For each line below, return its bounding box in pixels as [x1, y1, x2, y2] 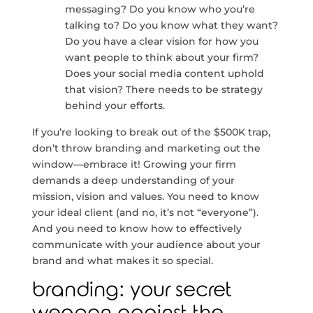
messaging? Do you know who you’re [65, 3, 256, 15]
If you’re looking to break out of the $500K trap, [31, 126, 270, 138]
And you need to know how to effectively [31, 222, 242, 235]
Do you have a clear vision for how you [65, 35, 259, 48]
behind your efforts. [65, 99, 166, 112]
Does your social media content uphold [65, 67, 265, 80]
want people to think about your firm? [65, 51, 259, 64]
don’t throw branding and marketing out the [31, 142, 261, 154]
